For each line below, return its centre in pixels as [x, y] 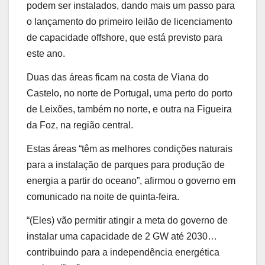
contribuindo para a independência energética [123, 252]
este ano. [46, 54]
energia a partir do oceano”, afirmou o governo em [131, 180]
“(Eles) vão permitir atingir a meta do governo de [127, 220]
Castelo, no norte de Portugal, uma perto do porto [130, 93]
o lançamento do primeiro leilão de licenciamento [130, 22]
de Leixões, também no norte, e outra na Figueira [129, 109]
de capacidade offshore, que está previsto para [125, 38]
